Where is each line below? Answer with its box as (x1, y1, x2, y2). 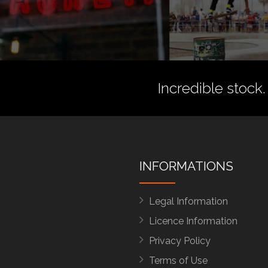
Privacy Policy (148, 235, 211, 246)
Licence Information (148, 215, 237, 227)
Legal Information (148, 196, 228, 207)
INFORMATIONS (139, 159, 233, 173)
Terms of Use (148, 255, 208, 266)
